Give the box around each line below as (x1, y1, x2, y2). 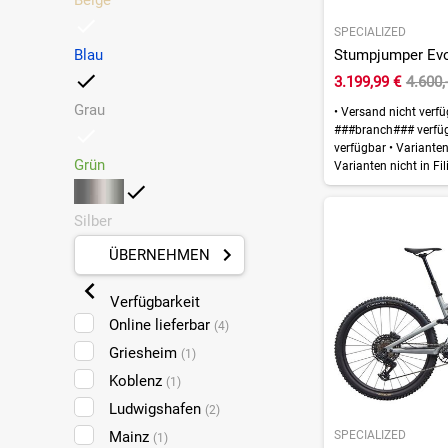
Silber (73, 212, 112, 230)
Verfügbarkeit (105, 293, 200, 311)
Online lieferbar (108, 316, 214, 334)
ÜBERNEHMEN (108, 246, 210, 264)
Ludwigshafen (108, 400, 205, 418)
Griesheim (108, 344, 181, 362)
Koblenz (108, 372, 166, 390)
